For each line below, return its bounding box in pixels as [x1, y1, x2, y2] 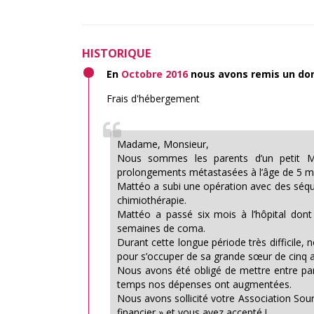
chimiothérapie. [117, 193, 186, 207]
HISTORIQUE [82, 46, 151, 61]
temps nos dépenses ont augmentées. [117, 278, 292, 291]
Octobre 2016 [121, 67, 188, 81]
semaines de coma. [117, 221, 205, 235]
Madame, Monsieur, [117, 137, 209, 151]
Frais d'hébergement [107, 92, 200, 105]
